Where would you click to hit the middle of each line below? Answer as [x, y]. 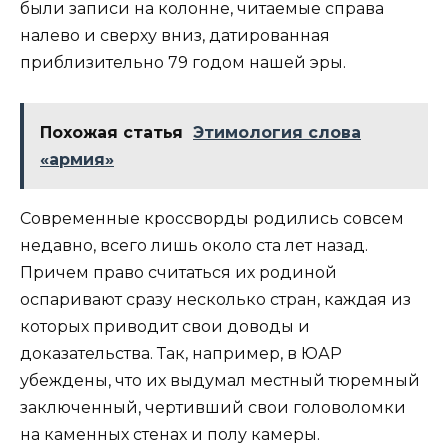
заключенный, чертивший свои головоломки [213, 408]
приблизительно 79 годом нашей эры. [183, 62]
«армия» [77, 160]
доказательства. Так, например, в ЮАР [181, 354]
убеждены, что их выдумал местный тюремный [220, 381]
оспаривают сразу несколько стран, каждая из [215, 300]
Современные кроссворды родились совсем [212, 219]
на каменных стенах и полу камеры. [170, 435]
